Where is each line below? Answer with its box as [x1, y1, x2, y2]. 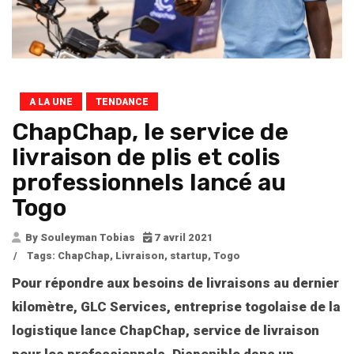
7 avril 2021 [152, 231, 213, 243]
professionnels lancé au [12, 168, 286, 197]
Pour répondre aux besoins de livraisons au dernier [12, 274, 339, 291]
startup [170, 249, 208, 262]
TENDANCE [96, 96, 149, 107]
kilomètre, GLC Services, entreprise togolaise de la [12, 298, 341, 314]
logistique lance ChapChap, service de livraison [12, 322, 319, 338]
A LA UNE [29, 96, 73, 107]
